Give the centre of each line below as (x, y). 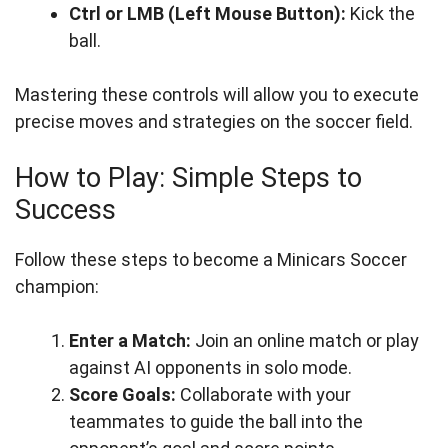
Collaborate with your (263, 394)
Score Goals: (122, 394)
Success (65, 210)
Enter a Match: (130, 340)
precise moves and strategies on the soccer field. (214, 121)
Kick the (380, 13)
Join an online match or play (305, 340)
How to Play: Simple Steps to (188, 178)
